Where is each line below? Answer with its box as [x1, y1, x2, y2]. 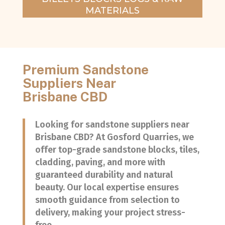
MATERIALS [85, 5, 140, 17]
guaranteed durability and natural [35, 169, 173, 181]
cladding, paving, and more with [35, 157, 165, 168]
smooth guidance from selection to [35, 194, 180, 206]
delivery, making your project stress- [35, 207, 185, 218]
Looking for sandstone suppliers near [35, 119, 189, 131]
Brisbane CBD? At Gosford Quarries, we [35, 132, 194, 143]
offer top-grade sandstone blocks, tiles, [35, 144, 199, 156]
